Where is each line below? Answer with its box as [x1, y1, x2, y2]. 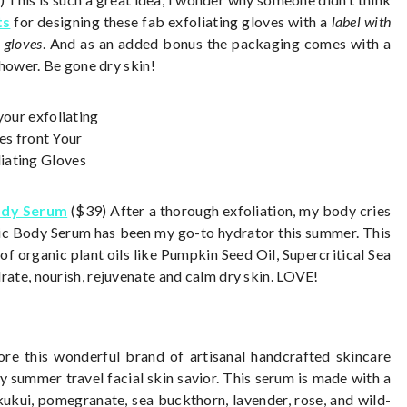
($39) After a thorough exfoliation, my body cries [67, 201, 392, 219]
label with [331, 12, 392, 30]
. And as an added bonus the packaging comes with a [42, 34, 392, 52]
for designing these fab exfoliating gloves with [10, 12, 317, 30]
